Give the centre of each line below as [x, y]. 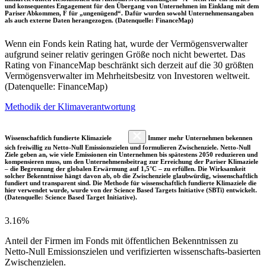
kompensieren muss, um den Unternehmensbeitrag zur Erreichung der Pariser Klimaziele [132, 161]
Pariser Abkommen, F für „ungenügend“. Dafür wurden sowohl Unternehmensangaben [129, 13]
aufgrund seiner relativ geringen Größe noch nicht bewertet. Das [125, 54]
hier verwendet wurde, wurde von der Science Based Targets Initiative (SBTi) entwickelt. [131, 190]
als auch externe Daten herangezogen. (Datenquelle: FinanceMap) [99, 20]
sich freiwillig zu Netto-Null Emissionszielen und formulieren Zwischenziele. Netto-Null [128, 147]
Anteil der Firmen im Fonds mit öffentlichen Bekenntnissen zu [121, 240]
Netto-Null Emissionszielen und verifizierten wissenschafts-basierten [133, 251]
